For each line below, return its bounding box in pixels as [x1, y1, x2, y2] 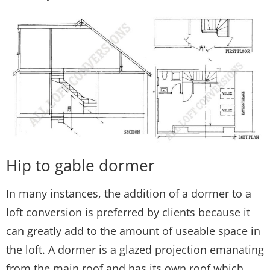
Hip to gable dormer [6, 154, 155, 177]
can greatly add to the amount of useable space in [6, 224, 260, 239]
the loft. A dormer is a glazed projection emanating [6, 242, 264, 257]
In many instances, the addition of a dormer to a [6, 186, 251, 201]
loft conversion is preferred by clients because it [6, 205, 250, 220]
